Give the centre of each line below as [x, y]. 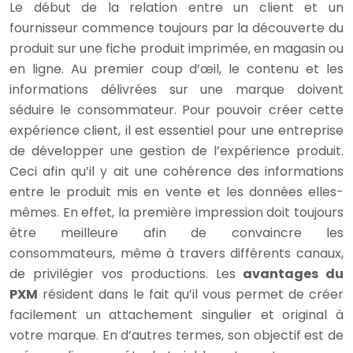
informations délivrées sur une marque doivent [176, 90]
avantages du [290, 274]
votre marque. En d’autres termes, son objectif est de [176, 336]
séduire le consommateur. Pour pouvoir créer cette [176, 110]
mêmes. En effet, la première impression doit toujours [176, 213]
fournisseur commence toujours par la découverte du [176, 28]
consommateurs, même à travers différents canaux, [176, 254]
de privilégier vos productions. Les [123, 274]
